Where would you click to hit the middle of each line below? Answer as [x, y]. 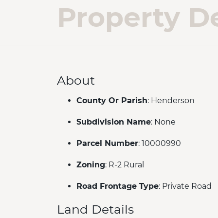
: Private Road [185, 186]
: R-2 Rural [125, 164]
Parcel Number [107, 143]
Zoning [91, 164]
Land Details [95, 209]
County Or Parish [112, 100]
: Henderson [171, 100]
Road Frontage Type [118, 186]
